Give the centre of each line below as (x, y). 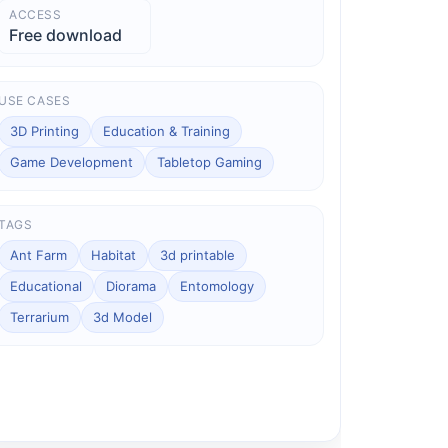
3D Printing (45, 130)
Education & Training (167, 130)
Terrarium (40, 316)
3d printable (198, 254)
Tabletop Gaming (210, 161)
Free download (66, 34)
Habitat (114, 254)
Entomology (217, 285)
